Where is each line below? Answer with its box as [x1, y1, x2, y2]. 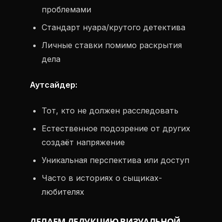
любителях [42, 187, 84, 197]
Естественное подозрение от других [42, 123, 190, 133]
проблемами [42, 4, 91, 14]
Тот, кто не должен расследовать [42, 106, 178, 115]
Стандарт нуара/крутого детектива [42, 22, 185, 32]
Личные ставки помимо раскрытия [42, 40, 182, 50]
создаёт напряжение [42, 137, 125, 147]
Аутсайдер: [30, 80, 77, 90]
